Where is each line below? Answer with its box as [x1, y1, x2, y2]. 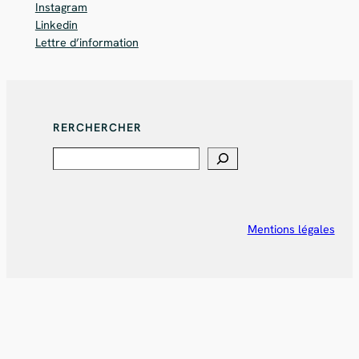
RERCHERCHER [53, 120, 143, 135]
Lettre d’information [34, 34, 139, 50]
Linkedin [34, 17, 78, 32]
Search [52, 148, 95, 167]
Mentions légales [247, 221, 335, 236]
